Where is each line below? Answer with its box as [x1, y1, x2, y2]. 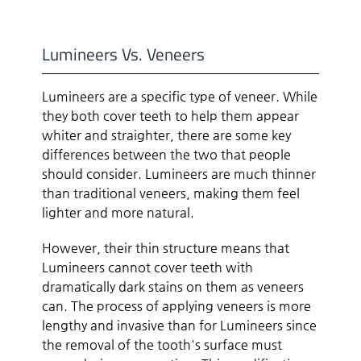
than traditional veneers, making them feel [42, 185, 301, 201]
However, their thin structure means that [42, 239, 290, 255]
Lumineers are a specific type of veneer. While [42, 88, 318, 104]
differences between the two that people [42, 146, 292, 162]
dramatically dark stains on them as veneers [42, 278, 305, 294]
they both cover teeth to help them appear [42, 107, 300, 123]
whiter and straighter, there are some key [42, 127, 292, 143]
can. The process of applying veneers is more [42, 297, 312, 313]
